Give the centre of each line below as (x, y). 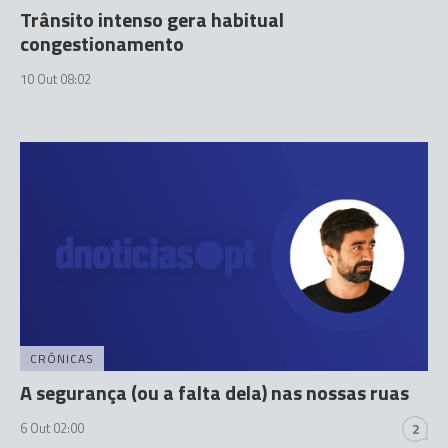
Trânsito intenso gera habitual (152, 19)
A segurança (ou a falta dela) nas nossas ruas (214, 393)
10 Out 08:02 (55, 78)
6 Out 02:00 (52, 428)
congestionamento (102, 43)
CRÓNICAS (62, 359)
